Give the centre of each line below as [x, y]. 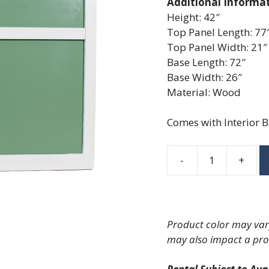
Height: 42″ [193, 17]
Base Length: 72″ [206, 62]
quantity [186, 197]
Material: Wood [204, 92]
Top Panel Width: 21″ [217, 47]
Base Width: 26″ [204, 77]
